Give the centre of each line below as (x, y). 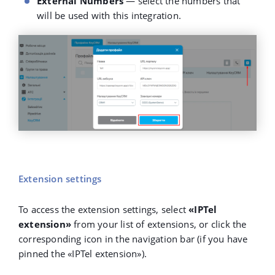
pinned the (43, 254)
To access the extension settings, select (104, 210)
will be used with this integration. (109, 15)
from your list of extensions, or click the (159, 224)
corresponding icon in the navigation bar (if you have (133, 239)
